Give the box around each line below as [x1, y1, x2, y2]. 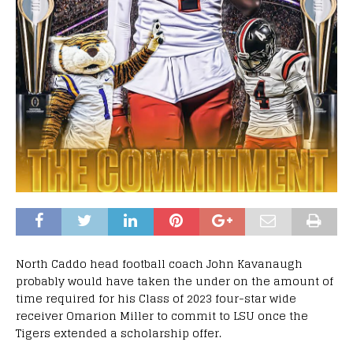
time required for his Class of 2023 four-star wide [16, 288, 296, 309]
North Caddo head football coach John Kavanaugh [16, 254, 303, 274]
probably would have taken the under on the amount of [16, 271, 333, 292]
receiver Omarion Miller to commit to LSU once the [16, 306, 308, 326]
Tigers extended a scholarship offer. [16, 323, 221, 344]
